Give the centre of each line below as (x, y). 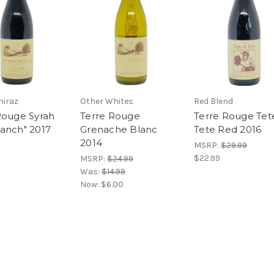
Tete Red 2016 (228, 130)
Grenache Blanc (119, 130)
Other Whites (107, 102)
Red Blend (213, 102)
